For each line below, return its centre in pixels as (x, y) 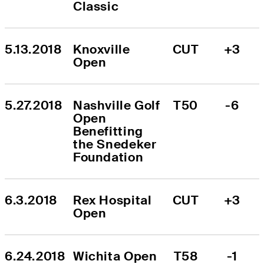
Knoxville (102, 49)
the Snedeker (115, 144)
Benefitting (108, 131)
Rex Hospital (113, 200)
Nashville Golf (117, 105)
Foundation (108, 157)
